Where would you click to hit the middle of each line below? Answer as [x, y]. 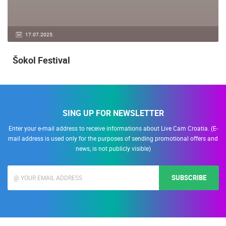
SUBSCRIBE [189, 178]
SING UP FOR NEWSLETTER [113, 113]
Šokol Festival [41, 60]
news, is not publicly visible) [113, 148]
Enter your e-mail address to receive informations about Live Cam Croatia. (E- [113, 128]
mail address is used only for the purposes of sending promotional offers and [113, 138]
